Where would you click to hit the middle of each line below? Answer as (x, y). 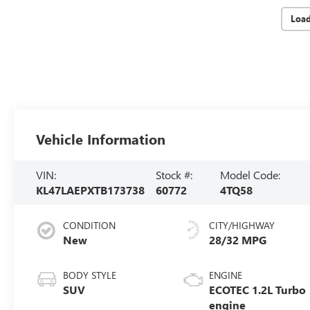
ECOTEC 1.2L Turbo (258, 289)
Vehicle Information (101, 138)
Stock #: (174, 174)
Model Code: (250, 174)
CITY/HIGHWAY (242, 225)
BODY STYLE (90, 275)
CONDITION (90, 225)
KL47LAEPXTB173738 (91, 190)
